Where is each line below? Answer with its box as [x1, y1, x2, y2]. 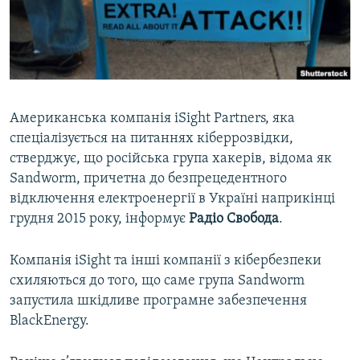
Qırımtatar [14, 50, 77, 65]
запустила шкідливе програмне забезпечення [10, 293, 307, 309]
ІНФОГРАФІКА [29, 96, 90, 108]
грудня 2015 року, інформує [10, 211, 189, 227]
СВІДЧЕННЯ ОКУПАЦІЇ [29, 38, 129, 50]
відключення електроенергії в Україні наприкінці [10, 191, 335, 207]
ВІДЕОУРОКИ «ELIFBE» [29, 9, 134, 21]
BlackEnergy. [10, 313, 89, 329]
